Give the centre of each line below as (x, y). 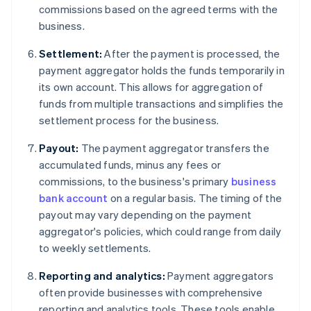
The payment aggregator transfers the (174, 148)
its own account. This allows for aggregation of (151, 87)
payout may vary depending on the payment (145, 215)
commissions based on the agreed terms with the (159, 9)
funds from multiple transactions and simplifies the (161, 104)
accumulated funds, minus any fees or (130, 165)
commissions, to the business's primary (135, 182)
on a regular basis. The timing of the (195, 198)
